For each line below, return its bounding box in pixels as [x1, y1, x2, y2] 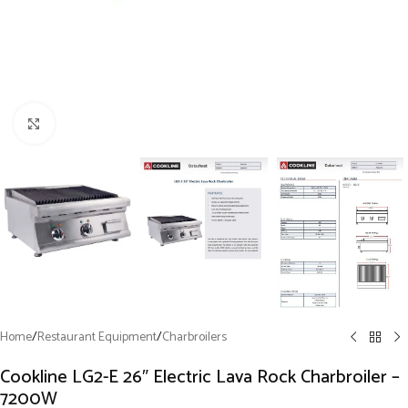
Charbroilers [162, 326, 227, 348]
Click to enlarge [54, 113, 135, 133]
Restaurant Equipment [37, 326, 157, 348]
